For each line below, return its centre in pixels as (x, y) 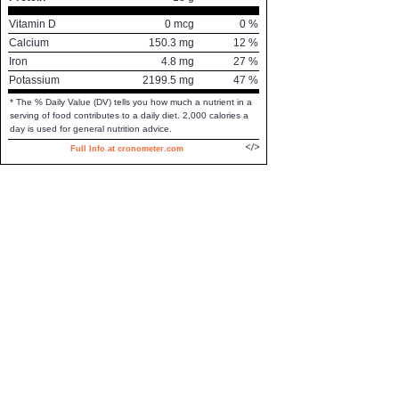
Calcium (29, 43)
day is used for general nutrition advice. (91, 129)
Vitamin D (33, 24)
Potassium (34, 80)
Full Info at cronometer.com (127, 149)
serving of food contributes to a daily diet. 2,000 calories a (129, 115)
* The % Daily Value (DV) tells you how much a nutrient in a (131, 102)
